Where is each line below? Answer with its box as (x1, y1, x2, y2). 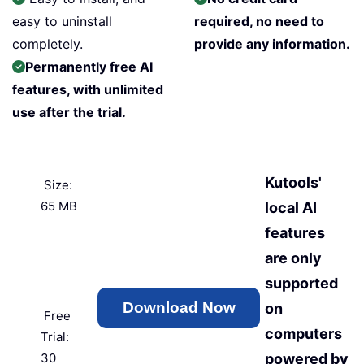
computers (265, 325, 342, 342)
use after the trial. (12, 104, 126, 120)
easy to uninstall (12, 13, 112, 29)
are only (265, 249, 322, 266)
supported (265, 275, 338, 292)
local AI (265, 199, 317, 216)
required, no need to (194, 13, 324, 29)
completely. (12, 36, 83, 52)
